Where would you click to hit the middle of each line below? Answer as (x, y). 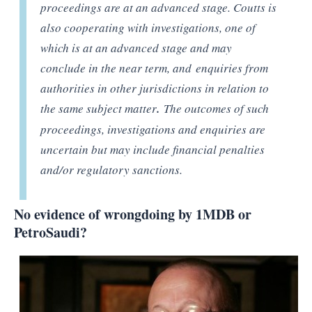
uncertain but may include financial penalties (153, 149)
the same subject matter (99, 108)
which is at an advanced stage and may (136, 48)
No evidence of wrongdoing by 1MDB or (133, 214)
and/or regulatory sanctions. (112, 170)
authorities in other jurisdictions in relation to (155, 88)
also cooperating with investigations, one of (148, 28)
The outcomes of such (217, 108)
